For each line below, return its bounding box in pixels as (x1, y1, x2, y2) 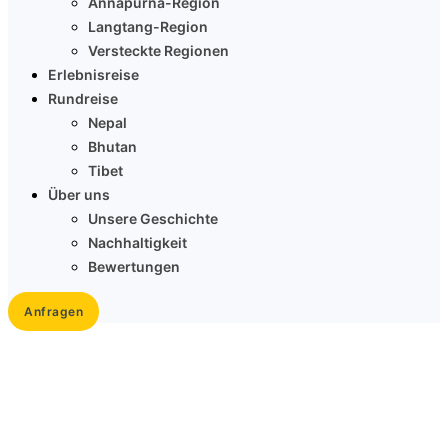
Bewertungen (88, 258, 180, 276)
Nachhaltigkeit (88, 234, 187, 252)
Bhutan (88, 138, 137, 156)
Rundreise (48, 90, 118, 108)
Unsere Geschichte (88, 210, 218, 228)
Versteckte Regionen (88, 42, 229, 60)
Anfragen (24, 304, 83, 320)
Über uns (48, 186, 110, 204)
